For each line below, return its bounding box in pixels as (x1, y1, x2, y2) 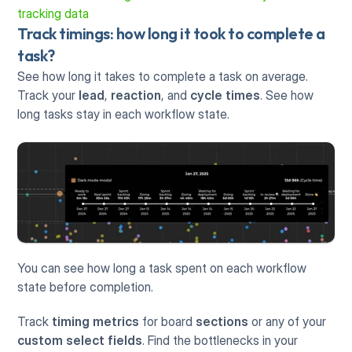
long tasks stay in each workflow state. (17, 105, 230, 122)
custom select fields (17, 332, 143, 349)
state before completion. (17, 279, 157, 295)
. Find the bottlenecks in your (142, 332, 299, 349)
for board (139, 313, 196, 330)
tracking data (17, 5, 90, 21)
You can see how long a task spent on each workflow (17, 260, 307, 277)
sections (196, 313, 249, 330)
